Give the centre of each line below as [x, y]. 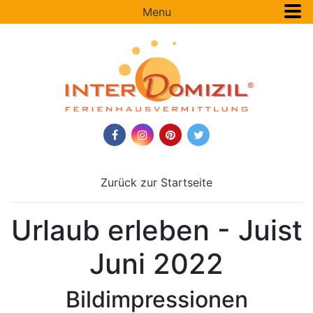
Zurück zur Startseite [156, 182]
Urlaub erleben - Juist [156, 230]
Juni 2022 [156, 264]
